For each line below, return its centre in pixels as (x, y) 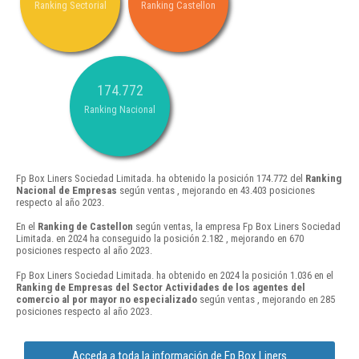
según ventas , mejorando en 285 (266, 299)
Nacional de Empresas (67, 191)
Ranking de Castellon (85, 227)
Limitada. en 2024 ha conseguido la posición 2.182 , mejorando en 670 (160, 239)
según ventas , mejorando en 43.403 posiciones (216, 191)
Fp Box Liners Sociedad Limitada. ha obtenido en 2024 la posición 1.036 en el (175, 275)
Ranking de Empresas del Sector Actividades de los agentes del (161, 287)
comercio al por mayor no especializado (107, 299)
